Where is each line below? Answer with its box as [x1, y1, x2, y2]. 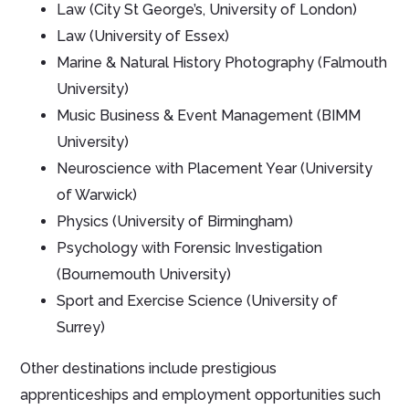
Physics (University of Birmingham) [57, 212, 294, 230]
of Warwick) [57, 185, 138, 204]
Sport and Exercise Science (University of [57, 291, 339, 309]
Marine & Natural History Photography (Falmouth [57, 53, 388, 71]
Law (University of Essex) [57, 26, 230, 45]
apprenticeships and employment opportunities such [20, 385, 382, 404]
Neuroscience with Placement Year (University [57, 159, 373, 177]
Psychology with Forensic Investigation [57, 238, 323, 257]
